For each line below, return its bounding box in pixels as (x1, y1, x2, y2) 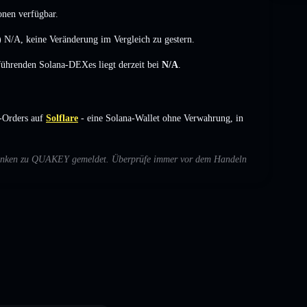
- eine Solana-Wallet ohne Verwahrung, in (78, 112, 243, 123)
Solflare (46, 112, 78, 123)
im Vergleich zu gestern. (98, 34, 195, 45)
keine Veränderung (26, 34, 98, 45)
